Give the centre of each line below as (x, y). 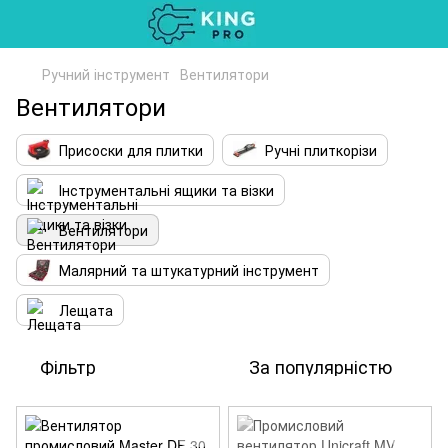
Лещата (86, 310)
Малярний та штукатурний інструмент (189, 270)
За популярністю (320, 366)
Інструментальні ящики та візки (166, 190)
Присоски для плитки (131, 150)
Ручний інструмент (106, 74)
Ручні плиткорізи (321, 150)
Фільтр (68, 366)
